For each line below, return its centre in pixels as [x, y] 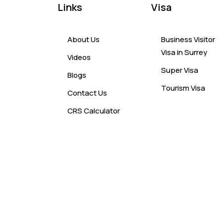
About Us [83, 39]
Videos [79, 57]
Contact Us [87, 93]
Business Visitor [188, 39]
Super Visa [180, 70]
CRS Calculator [93, 111]
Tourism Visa [183, 88]
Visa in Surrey [184, 52]
